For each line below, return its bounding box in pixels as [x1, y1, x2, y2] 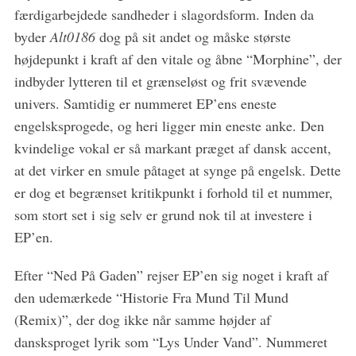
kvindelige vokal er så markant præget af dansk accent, [14, 138, 331, 157]
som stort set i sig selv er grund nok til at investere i [14, 205, 312, 224]
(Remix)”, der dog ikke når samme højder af [14, 310, 271, 329]
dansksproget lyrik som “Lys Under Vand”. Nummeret [14, 332, 327, 351]
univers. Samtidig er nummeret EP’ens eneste [14, 94, 277, 113]
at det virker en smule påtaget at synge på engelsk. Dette [14, 161, 341, 180]
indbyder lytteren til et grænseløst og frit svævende [14, 72, 307, 91]
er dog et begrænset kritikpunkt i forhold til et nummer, [14, 183, 333, 202]
